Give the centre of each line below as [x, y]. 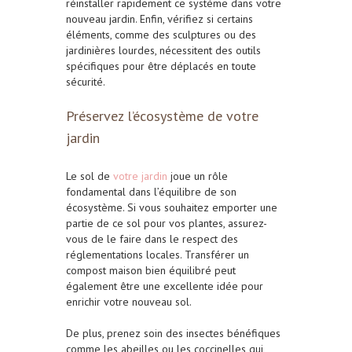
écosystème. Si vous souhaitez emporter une [172, 208]
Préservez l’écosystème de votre [162, 116]
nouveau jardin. [103, 19]
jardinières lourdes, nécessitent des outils [163, 51]
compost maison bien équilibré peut [151, 271]
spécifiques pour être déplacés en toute [161, 66]
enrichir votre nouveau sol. [129, 302]
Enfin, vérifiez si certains [196, 19]
